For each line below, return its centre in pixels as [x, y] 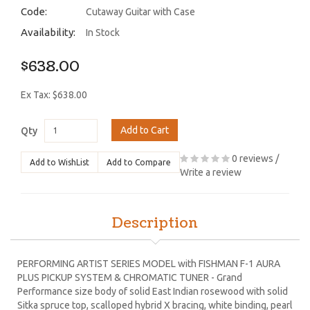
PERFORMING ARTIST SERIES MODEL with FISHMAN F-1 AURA [149, 263]
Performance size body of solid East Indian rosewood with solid [153, 291]
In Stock [103, 32]
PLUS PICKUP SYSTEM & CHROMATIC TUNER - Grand [130, 277]
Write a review [211, 172]
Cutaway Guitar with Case [140, 11]
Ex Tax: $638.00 [54, 94]
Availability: [48, 32]
